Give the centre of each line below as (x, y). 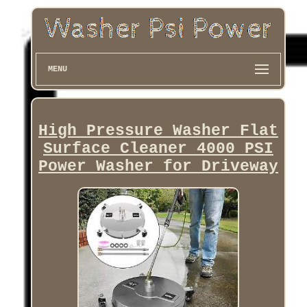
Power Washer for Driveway (158, 166)
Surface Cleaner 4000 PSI (158, 148)
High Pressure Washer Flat (158, 131)
